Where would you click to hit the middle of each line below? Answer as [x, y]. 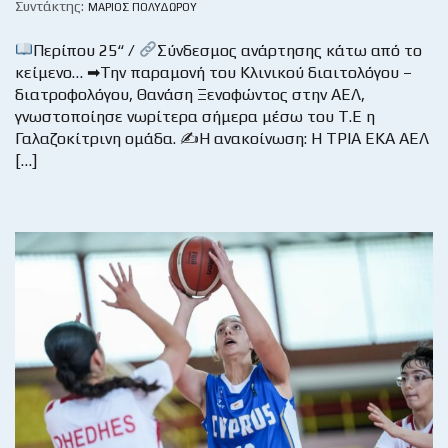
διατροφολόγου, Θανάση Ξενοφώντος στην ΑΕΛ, [190, 94]
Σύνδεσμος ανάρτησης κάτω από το [290, 50]
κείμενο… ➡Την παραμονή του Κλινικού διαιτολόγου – [213, 72]
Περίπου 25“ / [86, 50]
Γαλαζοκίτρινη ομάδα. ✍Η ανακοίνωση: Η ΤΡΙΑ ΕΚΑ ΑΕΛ [224, 138]
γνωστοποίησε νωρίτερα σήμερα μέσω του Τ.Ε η [195, 116]
